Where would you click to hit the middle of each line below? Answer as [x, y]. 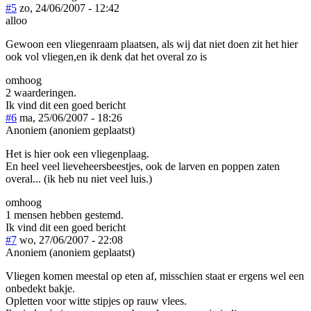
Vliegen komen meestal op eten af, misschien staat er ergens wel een [155, 276]
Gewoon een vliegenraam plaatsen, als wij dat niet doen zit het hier [152, 44]
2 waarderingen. [41, 92]
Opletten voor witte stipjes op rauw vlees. [96, 301]
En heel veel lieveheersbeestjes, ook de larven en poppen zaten [143, 166]
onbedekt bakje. [40, 288]
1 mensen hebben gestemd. [65, 215]
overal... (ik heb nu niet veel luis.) [79, 178]
